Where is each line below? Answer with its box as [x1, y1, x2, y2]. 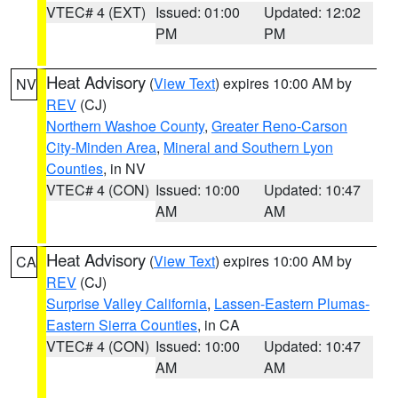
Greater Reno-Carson [211, 115, 347, 136]
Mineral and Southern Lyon [163, 137, 333, 157]
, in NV [103, 158, 146, 179]
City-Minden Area [46, 137, 156, 157]
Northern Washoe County [46, 115, 204, 136]
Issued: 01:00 [155, 2, 240, 22]
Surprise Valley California [46, 293, 207, 314]
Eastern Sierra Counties [46, 314, 197, 335]
